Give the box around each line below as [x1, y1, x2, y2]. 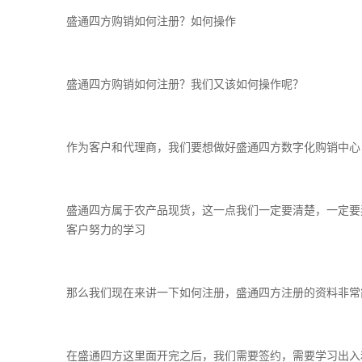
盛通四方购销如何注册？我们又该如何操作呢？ [66, 78, 304, 90]
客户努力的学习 [66, 224, 145, 236]
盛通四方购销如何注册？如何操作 [66, 15, 236, 27]
